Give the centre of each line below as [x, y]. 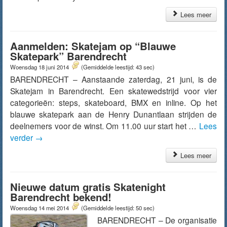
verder [23, 137]
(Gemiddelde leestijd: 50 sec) [118, 208]
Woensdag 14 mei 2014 [40, 208]
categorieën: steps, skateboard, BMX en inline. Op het [113, 102]
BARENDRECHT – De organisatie [157, 220]
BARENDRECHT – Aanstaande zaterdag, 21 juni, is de [113, 79]
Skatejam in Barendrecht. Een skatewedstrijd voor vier [113, 91]
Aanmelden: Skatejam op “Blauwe [93, 46]
